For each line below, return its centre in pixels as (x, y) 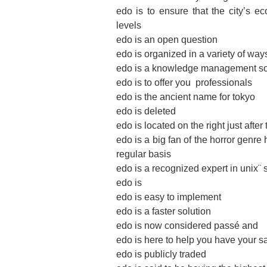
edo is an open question (167, 40)
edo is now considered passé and (187, 226)
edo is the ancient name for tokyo (185, 97)
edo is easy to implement (168, 197)
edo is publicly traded (161, 254)
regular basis (143, 154)
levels (128, 25)
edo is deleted (146, 111)
